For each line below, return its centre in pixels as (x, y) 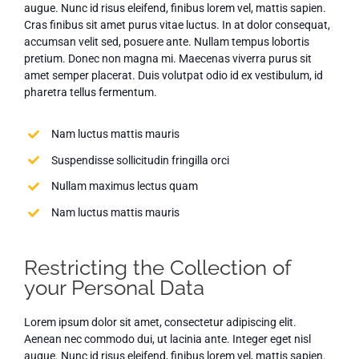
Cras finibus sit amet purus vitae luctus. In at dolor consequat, (177, 24)
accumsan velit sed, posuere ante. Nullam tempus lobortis (166, 41)
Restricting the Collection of (157, 267)
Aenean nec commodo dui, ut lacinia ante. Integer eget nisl (167, 339)
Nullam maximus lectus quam (124, 186)
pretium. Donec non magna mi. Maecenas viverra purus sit (167, 58)
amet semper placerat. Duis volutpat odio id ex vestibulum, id (173, 75)
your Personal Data (114, 287)
